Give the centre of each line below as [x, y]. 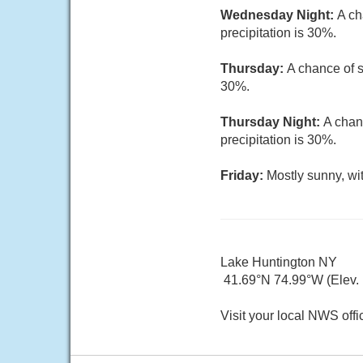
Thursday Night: [272, 122]
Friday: [243, 175]
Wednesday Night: [279, 15]
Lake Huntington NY [279, 262]
